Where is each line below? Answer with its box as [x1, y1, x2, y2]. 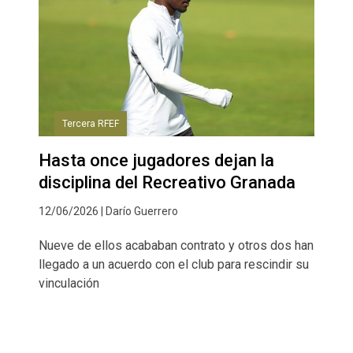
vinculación [39, 275, 99, 291]
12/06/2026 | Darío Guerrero [39, 204, 178, 217]
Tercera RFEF [62, 117, 119, 129]
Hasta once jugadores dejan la [39, 150, 274, 170]
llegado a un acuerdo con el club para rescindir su [39, 256, 309, 272]
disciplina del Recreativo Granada [39, 172, 295, 192]
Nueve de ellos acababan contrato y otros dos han [39, 237, 314, 253]
